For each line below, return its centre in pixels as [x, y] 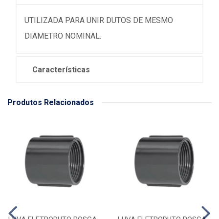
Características [61, 70]
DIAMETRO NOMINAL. [63, 36]
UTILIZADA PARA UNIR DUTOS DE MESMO [99, 20]
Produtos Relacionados [51, 102]
